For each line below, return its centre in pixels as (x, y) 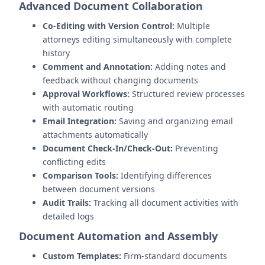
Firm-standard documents (174, 256)
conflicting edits (74, 162)
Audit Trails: (67, 203)
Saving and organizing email (175, 121)
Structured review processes (187, 94)
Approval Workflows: (86, 94)
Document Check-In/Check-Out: (108, 148)
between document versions (99, 189)
